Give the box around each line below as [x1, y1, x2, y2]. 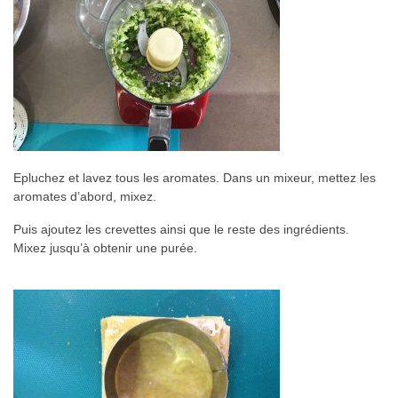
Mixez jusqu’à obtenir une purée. [13, 240, 197, 255]
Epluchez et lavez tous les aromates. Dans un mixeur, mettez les [13, 170, 376, 185]
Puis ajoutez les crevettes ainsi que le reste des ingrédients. [13, 221, 349, 236]
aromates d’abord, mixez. [13, 188, 156, 203]
